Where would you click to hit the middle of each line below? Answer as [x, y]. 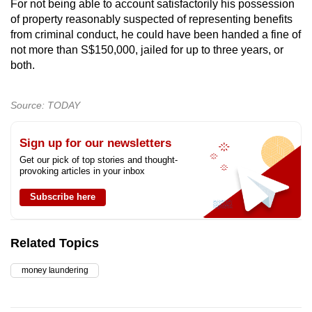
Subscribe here [63, 196]
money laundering [55, 270]
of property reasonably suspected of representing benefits [151, 19]
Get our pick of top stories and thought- [99, 159]
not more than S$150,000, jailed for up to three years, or [147, 49]
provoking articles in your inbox [82, 171]
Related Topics [55, 243]
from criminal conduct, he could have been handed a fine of [156, 34]
